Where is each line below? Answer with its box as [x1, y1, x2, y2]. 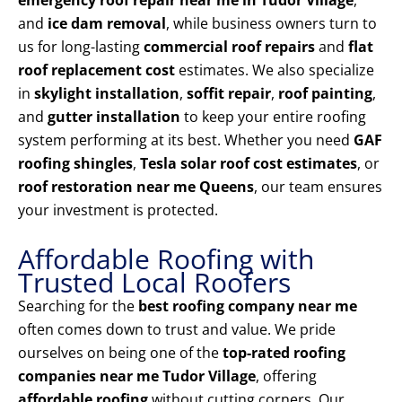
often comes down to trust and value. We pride [18, 319, 336, 340]
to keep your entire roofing [180, 107, 366, 127]
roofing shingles [18, 153, 133, 174]
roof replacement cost [18, 60, 175, 81]
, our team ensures [254, 177, 382, 197]
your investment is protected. [18, 200, 218, 221]
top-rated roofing [223, 343, 345, 363]
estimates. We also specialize [175, 60, 374, 81]
